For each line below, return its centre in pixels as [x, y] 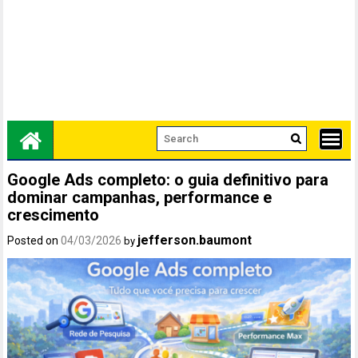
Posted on [34, 241]
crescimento [54, 215]
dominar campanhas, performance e [140, 198]
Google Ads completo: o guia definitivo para [168, 180]
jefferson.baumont [195, 241]
